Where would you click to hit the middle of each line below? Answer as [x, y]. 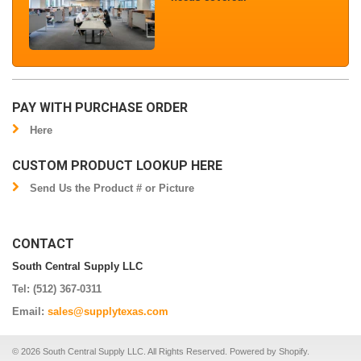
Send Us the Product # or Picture [112, 188]
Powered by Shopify [268, 351]
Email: [30, 311]
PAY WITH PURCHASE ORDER [100, 107]
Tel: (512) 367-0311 [57, 288]
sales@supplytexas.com [108, 311]
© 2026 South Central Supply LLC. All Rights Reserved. [121, 351]
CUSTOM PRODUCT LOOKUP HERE [117, 165]
